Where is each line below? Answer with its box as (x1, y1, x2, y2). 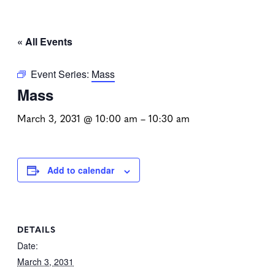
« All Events (17, 34, 72, 49)
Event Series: (31, 67, 91, 82)
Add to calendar (47, 164, 114, 177)
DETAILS (17, 222, 56, 235)
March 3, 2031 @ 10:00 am (17, 111, 137, 125)
